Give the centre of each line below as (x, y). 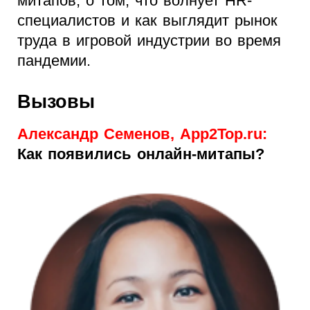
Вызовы (56, 102)
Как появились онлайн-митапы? (141, 154)
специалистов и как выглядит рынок (147, 21)
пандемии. (54, 61)
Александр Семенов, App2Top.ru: (142, 134)
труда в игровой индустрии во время (149, 41)
